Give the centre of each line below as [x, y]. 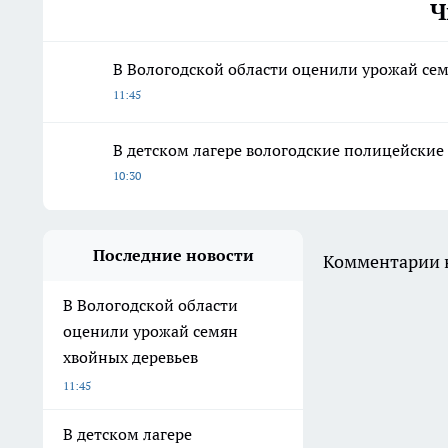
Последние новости [173, 255]
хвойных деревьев [130, 357]
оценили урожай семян [150, 331]
